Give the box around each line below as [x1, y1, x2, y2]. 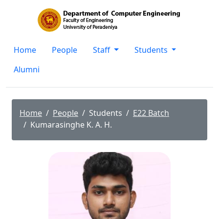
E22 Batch [133, 108, 169, 118]
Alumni [14, 64, 40, 75]
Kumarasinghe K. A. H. [30, 119, 112, 130]
